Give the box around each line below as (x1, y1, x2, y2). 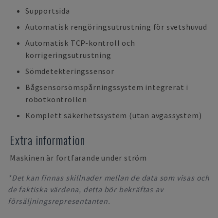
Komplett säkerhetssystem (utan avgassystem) (25, 110, 202, 120)
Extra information (10, 131, 85, 148)
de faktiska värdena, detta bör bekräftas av (8, 184, 163, 194)
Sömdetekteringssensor (25, 66, 114, 76)
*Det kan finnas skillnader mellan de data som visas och (8, 173, 210, 182)
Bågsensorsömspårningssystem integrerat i (25, 82, 188, 92)
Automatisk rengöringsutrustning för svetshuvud (25, 22, 207, 32)
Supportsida (25, 6, 70, 16)
